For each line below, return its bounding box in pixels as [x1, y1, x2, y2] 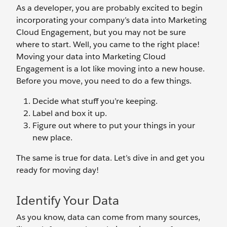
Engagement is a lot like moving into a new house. [16, 63, 205, 74]
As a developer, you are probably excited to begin [16, 3, 203, 13]
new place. [32, 132, 72, 143]
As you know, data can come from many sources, [16, 212, 200, 222]
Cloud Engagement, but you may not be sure [16, 27, 186, 37]
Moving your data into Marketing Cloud [16, 51, 166, 62]
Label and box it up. [32, 108, 107, 119]
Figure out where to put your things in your [32, 120, 195, 131]
